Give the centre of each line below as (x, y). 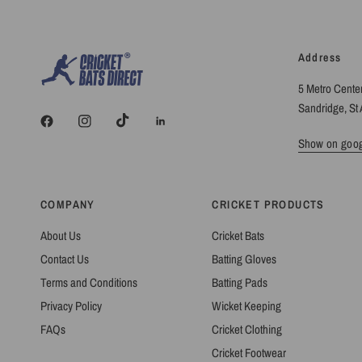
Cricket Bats (238, 236)
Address (320, 57)
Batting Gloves (244, 259)
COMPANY (68, 204)
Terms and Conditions (89, 282)
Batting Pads (240, 282)
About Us (61, 236)
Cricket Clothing (247, 329)
